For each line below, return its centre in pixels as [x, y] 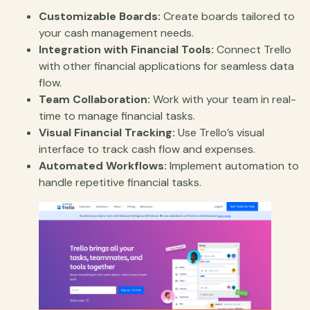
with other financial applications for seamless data [166, 66]
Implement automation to [233, 166]
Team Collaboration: [94, 100]
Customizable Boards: [100, 17]
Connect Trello [253, 50]
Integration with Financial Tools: [126, 50]
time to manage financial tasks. [117, 116]
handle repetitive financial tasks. [120, 183]
